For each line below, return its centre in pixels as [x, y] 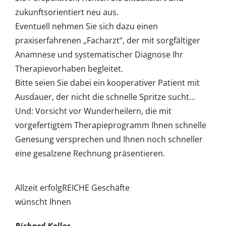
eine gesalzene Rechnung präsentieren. [90, 153]
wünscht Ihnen [43, 202]
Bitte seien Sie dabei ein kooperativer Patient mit [107, 82]
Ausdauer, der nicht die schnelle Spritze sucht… [105, 97]
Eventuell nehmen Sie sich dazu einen [86, 26]
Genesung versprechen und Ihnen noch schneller [109, 139]
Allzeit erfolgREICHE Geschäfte [72, 187]
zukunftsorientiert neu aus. [67, 12]
